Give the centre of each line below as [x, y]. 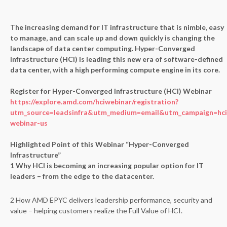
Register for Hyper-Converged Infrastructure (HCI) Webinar [111, 91]
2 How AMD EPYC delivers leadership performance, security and [111, 200]
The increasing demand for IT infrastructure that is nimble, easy [117, 27]
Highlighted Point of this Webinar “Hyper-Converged [100, 144]
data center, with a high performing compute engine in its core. [115, 70]
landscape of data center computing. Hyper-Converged [103, 48]
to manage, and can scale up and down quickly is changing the [112, 38]
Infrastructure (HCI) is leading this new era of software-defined [117, 59]
